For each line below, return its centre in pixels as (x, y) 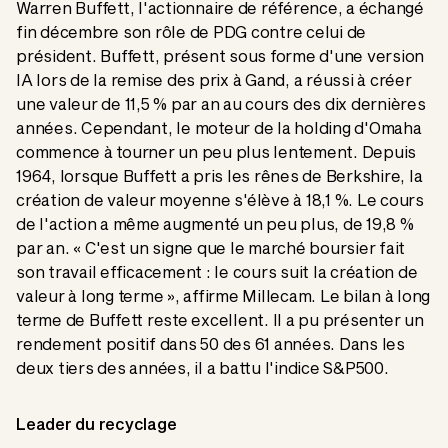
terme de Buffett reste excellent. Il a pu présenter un (220, 320)
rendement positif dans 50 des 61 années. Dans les (210, 344)
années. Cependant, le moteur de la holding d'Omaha (219, 128)
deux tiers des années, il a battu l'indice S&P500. (202, 368)
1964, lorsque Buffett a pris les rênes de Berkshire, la (219, 176)
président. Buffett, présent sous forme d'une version (220, 56)
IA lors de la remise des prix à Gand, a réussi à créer (214, 80)
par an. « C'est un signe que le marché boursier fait (210, 248)
